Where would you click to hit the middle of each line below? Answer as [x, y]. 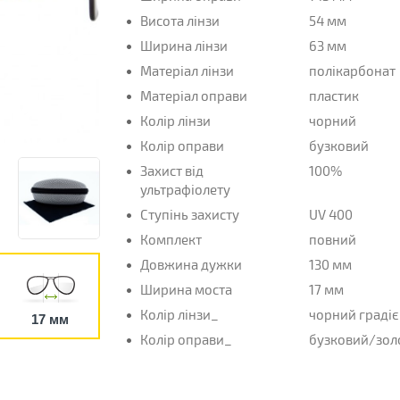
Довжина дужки [191, 264]
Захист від [171, 171]
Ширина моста [186, 289]
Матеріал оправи [193, 96]
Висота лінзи [179, 21]
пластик [334, 96]
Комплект [171, 239]
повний [333, 239]
